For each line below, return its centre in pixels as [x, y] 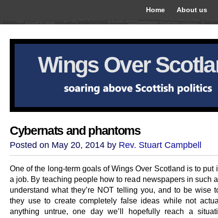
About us [192, 10]
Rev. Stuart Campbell [160, 145]
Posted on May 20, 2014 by [64, 145]
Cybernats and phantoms [75, 131]
